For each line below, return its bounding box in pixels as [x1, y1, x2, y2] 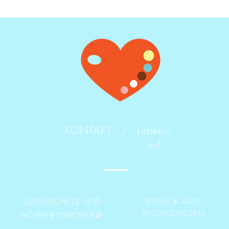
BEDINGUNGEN [142, 208, 205, 219]
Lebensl [136, 123, 171, 137]
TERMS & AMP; [144, 196, 202, 207]
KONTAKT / [64, 123, 129, 137]
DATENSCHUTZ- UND [25, 196, 101, 207]
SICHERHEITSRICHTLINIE [20, 210, 106, 221]
